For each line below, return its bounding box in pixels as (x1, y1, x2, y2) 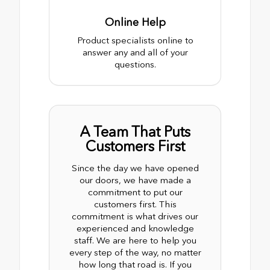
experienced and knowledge (76, 222, 194, 234)
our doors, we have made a (79, 174, 191, 186)
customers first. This (93, 198, 177, 210)
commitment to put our (87, 186, 183, 198)
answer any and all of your (82, 46, 188, 58)
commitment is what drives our (72, 210, 198, 222)
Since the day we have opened (71, 162, 199, 174)
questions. (114, 58, 156, 70)
